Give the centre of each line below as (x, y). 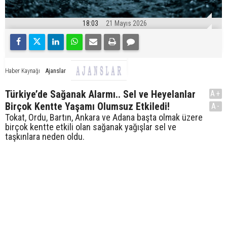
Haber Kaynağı (23, 71)
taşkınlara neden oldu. (45, 137)
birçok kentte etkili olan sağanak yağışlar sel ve (91, 127)
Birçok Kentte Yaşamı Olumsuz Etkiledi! (87, 107)
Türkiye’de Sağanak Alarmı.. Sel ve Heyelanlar (100, 94)
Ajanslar (55, 70)
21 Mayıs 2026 (126, 24)
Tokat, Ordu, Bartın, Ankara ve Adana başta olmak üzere (104, 118)
